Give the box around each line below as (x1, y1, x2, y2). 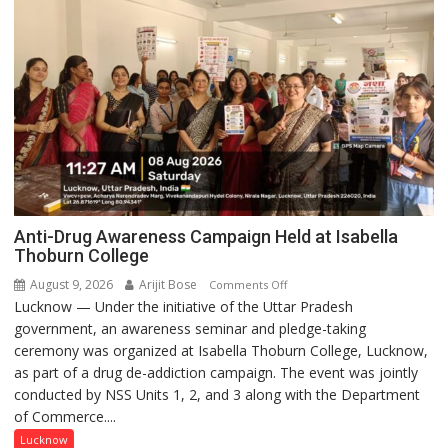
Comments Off (209, 276, 288, 292)
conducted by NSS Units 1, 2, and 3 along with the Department (14, 384, 421, 404)
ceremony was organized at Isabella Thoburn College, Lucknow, (14, 340, 429, 360)
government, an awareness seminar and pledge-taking (14, 318, 367, 338)
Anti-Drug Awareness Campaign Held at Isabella (14, 225, 399, 247)
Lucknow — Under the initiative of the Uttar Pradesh (14, 296, 354, 316)
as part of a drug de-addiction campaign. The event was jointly (14, 362, 419, 382)
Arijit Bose (136, 275, 198, 293)
